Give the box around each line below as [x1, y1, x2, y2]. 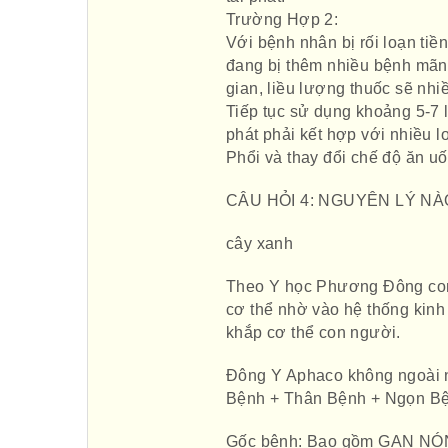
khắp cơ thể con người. [226, 324, 401, 341]
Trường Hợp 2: [226, 11, 339, 28]
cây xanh [226, 235, 294, 252]
